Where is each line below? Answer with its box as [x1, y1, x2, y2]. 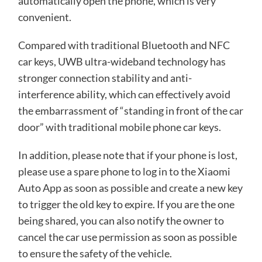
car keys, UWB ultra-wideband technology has [18, 54, 226, 68]
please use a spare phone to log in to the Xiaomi [18, 164, 230, 178]
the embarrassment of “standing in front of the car [18, 104, 243, 117]
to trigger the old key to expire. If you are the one [18, 197, 235, 211]
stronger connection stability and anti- [18, 71, 192, 84]
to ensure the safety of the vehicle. [18, 246, 172, 260]
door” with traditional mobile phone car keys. [18, 120, 221, 133]
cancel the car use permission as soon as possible [18, 230, 237, 243]
